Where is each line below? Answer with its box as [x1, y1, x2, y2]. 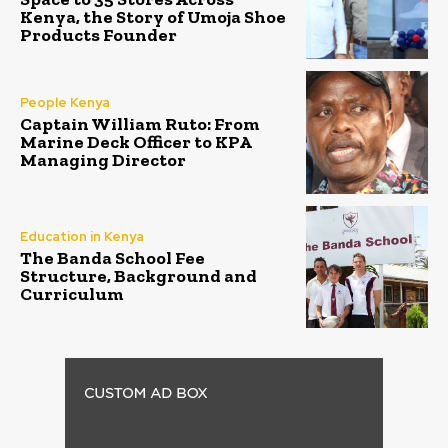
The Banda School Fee [20, 247, 205, 270]
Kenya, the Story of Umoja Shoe [20, 5, 286, 28]
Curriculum [20, 283, 124, 306]
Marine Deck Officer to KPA [20, 131, 252, 154]
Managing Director [20, 149, 186, 172]
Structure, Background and [20, 265, 257, 288]
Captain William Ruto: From [20, 113, 260, 136]
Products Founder [20, 23, 177, 46]
